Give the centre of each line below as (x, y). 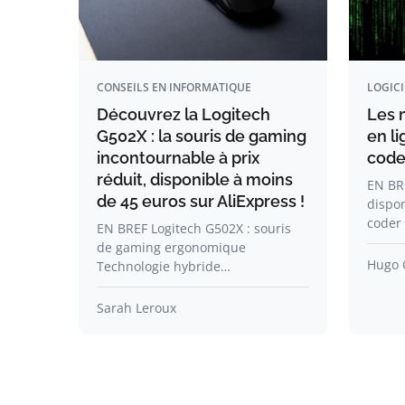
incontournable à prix (178, 158)
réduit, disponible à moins (195, 179)
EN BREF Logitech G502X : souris (194, 228)
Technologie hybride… (164, 266)
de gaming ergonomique (171, 247)
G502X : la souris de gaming (202, 136)
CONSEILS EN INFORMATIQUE (174, 87)
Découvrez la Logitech (184, 114)
